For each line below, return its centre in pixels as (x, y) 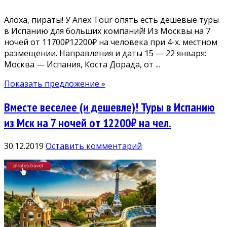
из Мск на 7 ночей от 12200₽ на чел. (88, 123)
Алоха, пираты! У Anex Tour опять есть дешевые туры (111, 20)
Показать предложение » (55, 83)
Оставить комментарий (94, 146)
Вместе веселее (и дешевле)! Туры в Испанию (109, 107)
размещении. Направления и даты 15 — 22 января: (105, 53)
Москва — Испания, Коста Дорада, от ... (82, 64)
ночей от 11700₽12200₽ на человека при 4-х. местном (111, 42)
